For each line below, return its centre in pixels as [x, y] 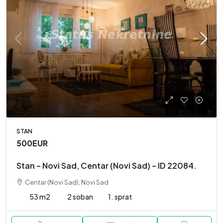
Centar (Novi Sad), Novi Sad [67, 182]
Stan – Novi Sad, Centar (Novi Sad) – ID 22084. [107, 166]
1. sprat [120, 197]
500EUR [32, 143]
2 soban [80, 197]
